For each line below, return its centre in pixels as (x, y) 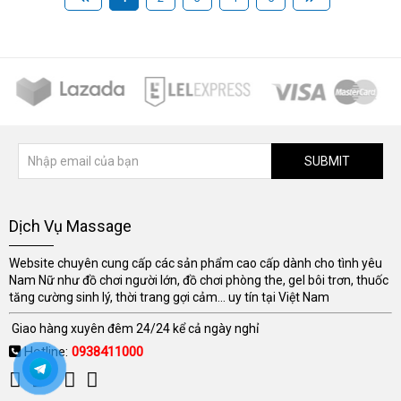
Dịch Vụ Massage (70, 226)
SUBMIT (327, 161)
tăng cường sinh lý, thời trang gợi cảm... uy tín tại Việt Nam (169, 298)
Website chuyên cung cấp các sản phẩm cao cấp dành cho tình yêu (196, 264)
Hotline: (48, 352)
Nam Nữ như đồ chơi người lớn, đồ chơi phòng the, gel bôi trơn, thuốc (199, 281)
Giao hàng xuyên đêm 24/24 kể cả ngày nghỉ (134, 329)
